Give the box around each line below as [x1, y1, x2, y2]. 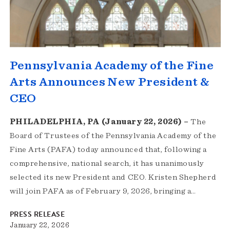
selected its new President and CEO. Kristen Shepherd [9, 173, 217, 182]
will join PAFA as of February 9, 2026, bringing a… [9, 187, 196, 196]
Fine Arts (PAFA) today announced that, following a [9, 145, 207, 154]
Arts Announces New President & [9, 76, 210, 89]
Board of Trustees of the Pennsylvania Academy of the [9, 131, 217, 140]
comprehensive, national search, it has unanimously [9, 159, 204, 168]
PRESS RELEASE [9, 209, 65, 220]
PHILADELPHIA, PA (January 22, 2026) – [9, 118, 191, 126]
